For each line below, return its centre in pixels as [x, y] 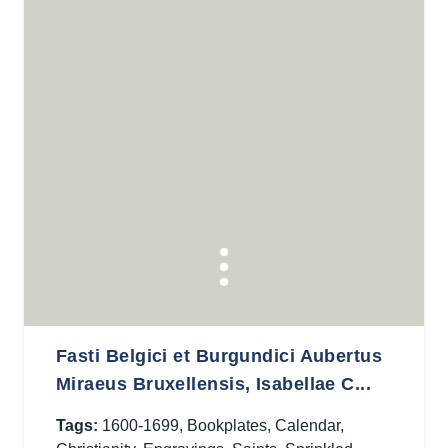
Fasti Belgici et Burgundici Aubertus [219, 356]
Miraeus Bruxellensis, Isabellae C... [214, 384]
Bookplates [227, 425]
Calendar [307, 425]
